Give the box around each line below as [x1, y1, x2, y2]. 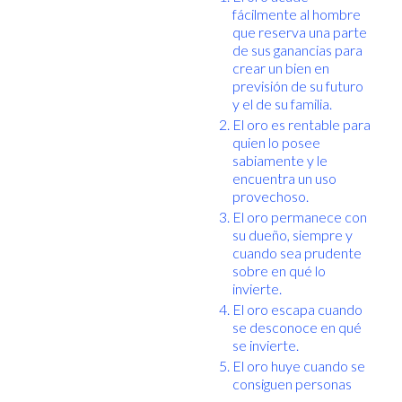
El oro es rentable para [232, 115, 371, 133]
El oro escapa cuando [232, 300, 363, 318]
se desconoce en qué [232, 318, 362, 336]
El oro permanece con [232, 207, 367, 225]
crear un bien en [232, 58, 329, 76]
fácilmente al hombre [232, 4, 361, 22]
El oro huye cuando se [232, 356, 365, 374]
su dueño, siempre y [232, 225, 353, 243]
